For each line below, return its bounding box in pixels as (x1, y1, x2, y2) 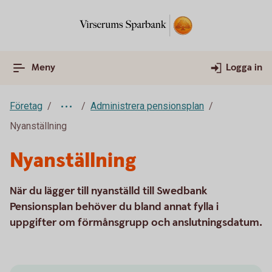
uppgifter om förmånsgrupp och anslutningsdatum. (10, 216, 262, 229)
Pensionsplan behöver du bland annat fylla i (10, 200, 219, 214)
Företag (10, 100, 42, 112)
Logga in (226, 61, 262, 74)
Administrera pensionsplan (90, 100, 204, 112)
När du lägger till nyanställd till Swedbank (10, 184, 208, 198)
